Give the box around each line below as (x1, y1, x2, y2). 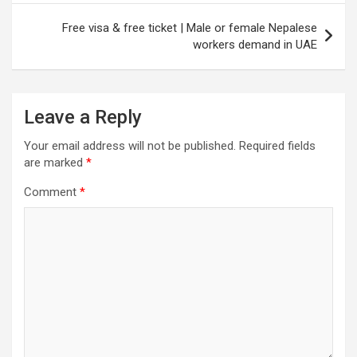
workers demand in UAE (193, 37, 317, 53)
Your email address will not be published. (24, 139, 236, 154)
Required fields (239, 139, 316, 154)
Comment (24, 185, 80, 200)
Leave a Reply (24, 106, 142, 129)
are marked (24, 155, 86, 171)
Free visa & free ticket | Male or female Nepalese (62, 21, 317, 36)
